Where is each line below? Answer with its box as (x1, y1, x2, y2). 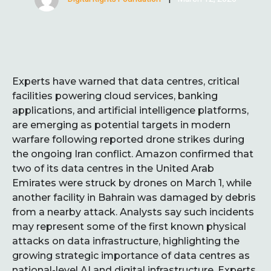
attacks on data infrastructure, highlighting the (12, 235, 240, 247)
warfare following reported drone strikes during (12, 134, 244, 145)
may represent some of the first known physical (12, 221, 246, 232)
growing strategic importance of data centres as (12, 250, 250, 261)
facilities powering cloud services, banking (12, 90, 218, 102)
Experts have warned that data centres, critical (12, 76, 240, 87)
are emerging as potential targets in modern (12, 119, 230, 131)
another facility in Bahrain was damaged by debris (12, 192, 256, 203)
